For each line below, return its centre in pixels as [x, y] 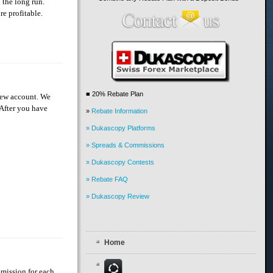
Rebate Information [120, 111]
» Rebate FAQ [107, 179]
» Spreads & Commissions [126, 145]
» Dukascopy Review [118, 197]
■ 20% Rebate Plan [115, 94]
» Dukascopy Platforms [121, 128]
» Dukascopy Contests [120, 162]
